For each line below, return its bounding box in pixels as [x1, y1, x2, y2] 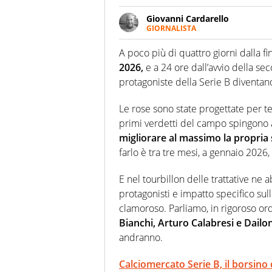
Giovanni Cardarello [146, 12, 229, 24]
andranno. [119, 231, 163, 245]
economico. [146, 56, 192, 68]
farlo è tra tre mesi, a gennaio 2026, [119, 146, 270, 160]
